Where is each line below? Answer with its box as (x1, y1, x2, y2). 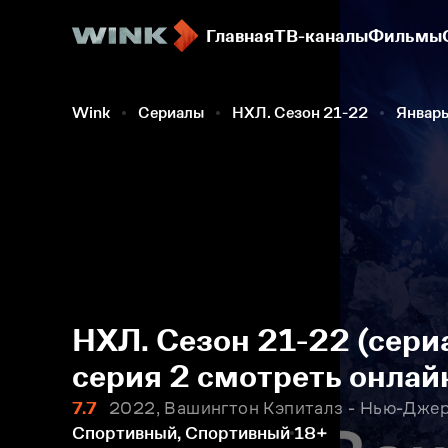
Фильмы (368, 26, 442, 46)
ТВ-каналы (274, 26, 368, 46)
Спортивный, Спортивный (72, 423, 290, 443)
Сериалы (138, 104, 204, 121)
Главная (206, 26, 274, 46)
